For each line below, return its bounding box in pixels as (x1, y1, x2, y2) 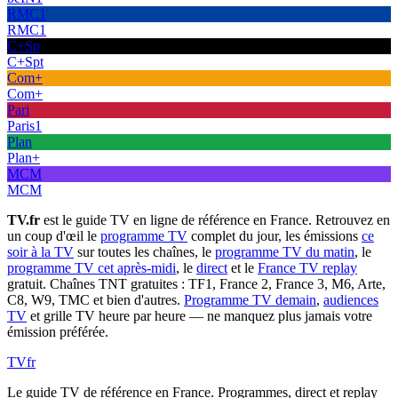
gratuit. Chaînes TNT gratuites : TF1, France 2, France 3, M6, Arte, (7, 276, 386, 292)
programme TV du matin (215, 244, 354, 260)
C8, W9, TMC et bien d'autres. (7, 292, 184, 308)
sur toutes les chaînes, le (74, 244, 211, 260)
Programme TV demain (184, 292, 316, 308)
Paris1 (7, 118, 42, 134)
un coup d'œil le (7, 228, 100, 244)
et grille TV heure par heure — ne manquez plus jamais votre (27, 308, 372, 324)
